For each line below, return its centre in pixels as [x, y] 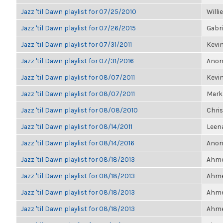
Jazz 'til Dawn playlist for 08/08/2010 [79, 110]
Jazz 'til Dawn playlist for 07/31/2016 [77, 61]
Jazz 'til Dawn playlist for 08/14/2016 [78, 143]
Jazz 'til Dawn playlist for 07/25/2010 [79, 11]
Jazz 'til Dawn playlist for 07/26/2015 [78, 28]
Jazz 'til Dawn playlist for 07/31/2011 [76, 44]
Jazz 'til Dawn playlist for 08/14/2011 [77, 126]
